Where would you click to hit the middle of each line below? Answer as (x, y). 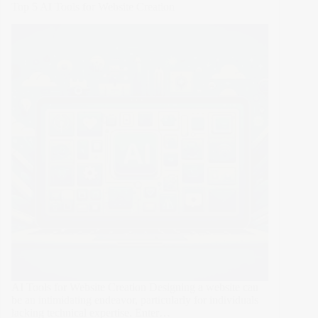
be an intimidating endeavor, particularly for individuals (135, 300)
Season (156, 83)
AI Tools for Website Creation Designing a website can (135, 287)
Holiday (158, 69)
